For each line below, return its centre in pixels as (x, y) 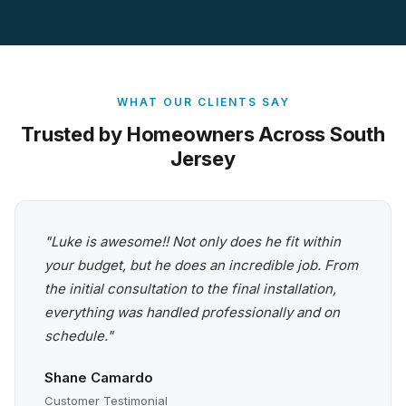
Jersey (203, 159)
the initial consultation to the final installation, (190, 289)
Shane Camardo (99, 378)
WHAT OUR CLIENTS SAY (203, 102)
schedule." (79, 336)
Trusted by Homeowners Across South (203, 135)
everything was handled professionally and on (192, 313)
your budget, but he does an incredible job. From (201, 266)
